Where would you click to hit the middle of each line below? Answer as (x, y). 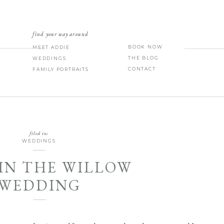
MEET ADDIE (51, 47)
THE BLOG (143, 58)
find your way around (60, 34)
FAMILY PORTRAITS (61, 69)
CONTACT (142, 69)
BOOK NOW (145, 47)
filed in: (39, 133)
